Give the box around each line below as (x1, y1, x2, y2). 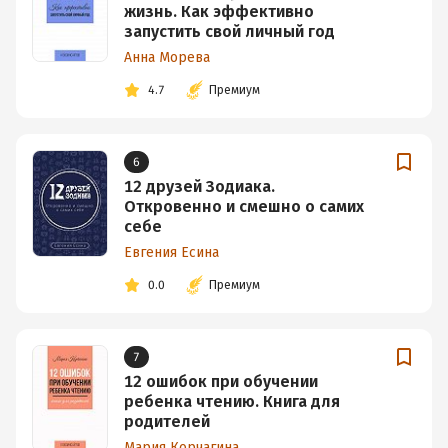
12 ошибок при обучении (124, 372, 318, 392)
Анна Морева (124, 49, 210, 67)
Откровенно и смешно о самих (124, 197, 364, 217)
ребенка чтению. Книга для (124, 392, 340, 412)
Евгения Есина (124, 244, 219, 262)
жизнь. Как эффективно (124, 2, 314, 22)
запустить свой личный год (124, 22, 335, 42)
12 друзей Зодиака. (124, 177, 275, 197)
